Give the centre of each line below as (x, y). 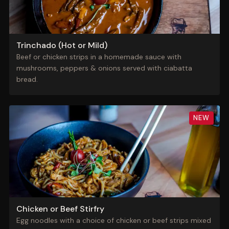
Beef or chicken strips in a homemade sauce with (99, 57)
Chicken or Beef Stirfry (60, 209)
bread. (27, 79)
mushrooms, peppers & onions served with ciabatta (104, 68)
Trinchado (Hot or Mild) (62, 45)
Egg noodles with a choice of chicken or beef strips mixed (113, 220)
